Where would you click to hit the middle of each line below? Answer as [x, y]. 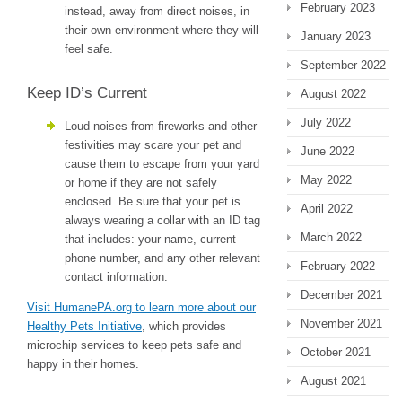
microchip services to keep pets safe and [134, 345]
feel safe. [89, 49]
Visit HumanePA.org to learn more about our [141, 308]
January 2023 [336, 36]
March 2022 [331, 237]
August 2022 [333, 94]
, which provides [184, 327]
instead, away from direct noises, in [157, 12]
